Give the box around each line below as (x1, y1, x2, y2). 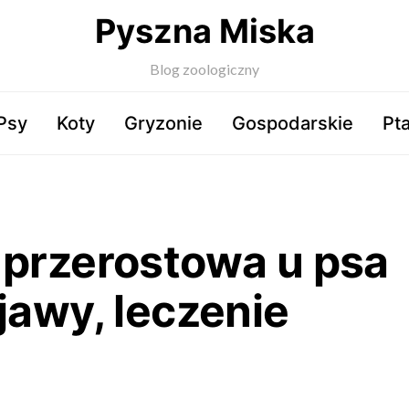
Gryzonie (124, 112, 203, 134)
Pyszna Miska (94, 11, 315, 51)
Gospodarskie (232, 112, 353, 134)
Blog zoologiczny (150, 60, 259, 78)
